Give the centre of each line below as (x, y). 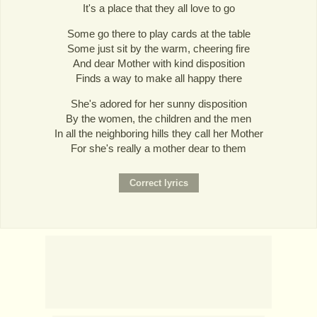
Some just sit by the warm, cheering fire (158, 49)
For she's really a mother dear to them (158, 149)
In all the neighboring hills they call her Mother (158, 134)
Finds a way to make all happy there (158, 79)
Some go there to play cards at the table (158, 34)
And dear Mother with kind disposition (158, 64)
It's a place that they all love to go (158, 8)
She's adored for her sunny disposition (158, 104)
